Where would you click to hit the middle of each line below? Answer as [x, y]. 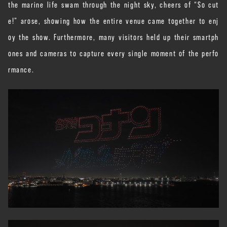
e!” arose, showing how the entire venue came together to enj [113, 20]
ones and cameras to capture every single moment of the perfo [114, 52]
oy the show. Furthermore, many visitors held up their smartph [113, 36]
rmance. [21, 69]
